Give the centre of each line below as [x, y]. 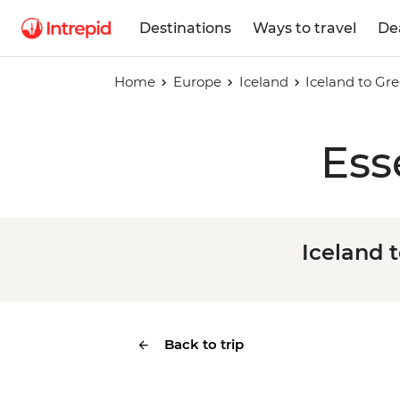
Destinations [185, 28]
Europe [197, 82]
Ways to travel [304, 28]
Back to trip [204, 344]
